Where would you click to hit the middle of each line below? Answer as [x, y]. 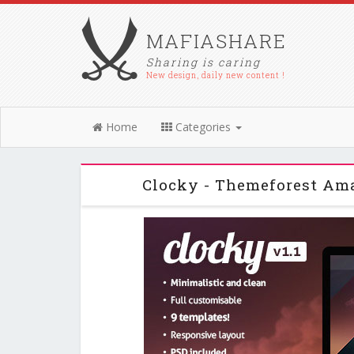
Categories [203, 127]
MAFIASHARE [217, 41]
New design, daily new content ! [216, 75]
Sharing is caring [203, 62]
